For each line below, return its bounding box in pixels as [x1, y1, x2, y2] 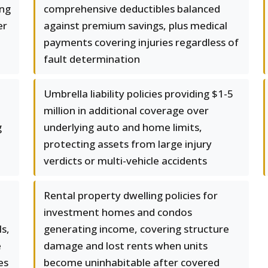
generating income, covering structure [44, 222, 229, 236]
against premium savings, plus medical [44, 19, 227, 32]
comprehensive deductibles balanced [44, 2, 220, 16]
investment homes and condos [44, 205, 192, 219]
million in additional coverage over [44, 103, 209, 117]
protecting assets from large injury [44, 137, 212, 151]
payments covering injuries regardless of [44, 35, 239, 49]
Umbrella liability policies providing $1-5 [44, 87, 233, 100]
